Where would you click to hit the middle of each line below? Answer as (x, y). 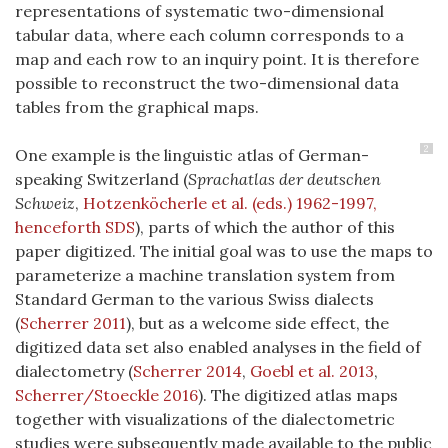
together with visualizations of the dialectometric (205, 419)
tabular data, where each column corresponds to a (209, 35)
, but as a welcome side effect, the (260, 323)
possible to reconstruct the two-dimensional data (207, 83)
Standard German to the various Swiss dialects (194, 299)
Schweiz (45, 203)
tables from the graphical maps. (137, 107)
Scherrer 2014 (187, 371)
